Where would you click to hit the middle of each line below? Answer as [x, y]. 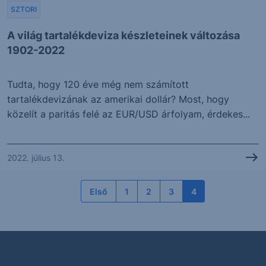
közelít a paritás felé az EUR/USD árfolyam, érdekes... [129, 114]
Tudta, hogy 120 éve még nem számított [98, 85]
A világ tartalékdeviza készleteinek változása [123, 36]
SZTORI [24, 9]
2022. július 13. [36, 157]
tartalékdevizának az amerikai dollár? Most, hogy [118, 99]
